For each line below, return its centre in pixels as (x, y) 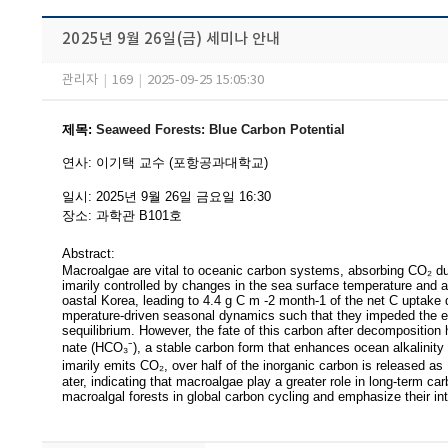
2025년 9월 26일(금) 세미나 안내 (171, 39)
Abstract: (88, 253)
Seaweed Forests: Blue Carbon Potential (220, 129)
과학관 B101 (132, 215)
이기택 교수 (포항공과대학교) (182, 162)
